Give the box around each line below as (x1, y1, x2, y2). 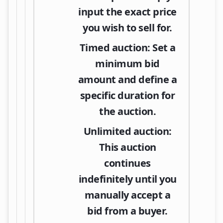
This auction (99, 140, 156, 154)
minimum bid (95, 56, 160, 70)
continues (104, 156, 151, 170)
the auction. (99, 104, 156, 118)
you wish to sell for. (83, 20, 172, 34)
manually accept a (84, 188, 171, 202)
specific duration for (80, 88, 175, 102)
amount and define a (78, 72, 177, 86)
